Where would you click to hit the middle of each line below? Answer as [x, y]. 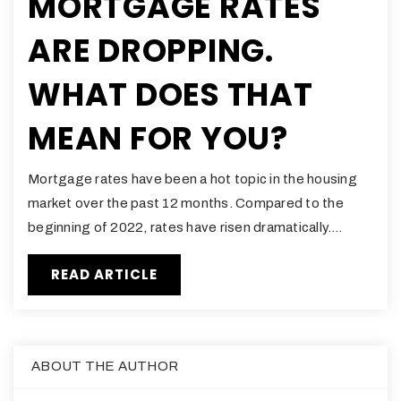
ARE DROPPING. [151, 51]
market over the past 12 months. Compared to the [186, 204]
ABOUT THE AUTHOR [105, 367]
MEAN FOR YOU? [158, 139]
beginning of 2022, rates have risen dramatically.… [185, 228]
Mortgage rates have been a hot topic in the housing [192, 179]
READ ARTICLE [104, 275]
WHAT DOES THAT [171, 95]
